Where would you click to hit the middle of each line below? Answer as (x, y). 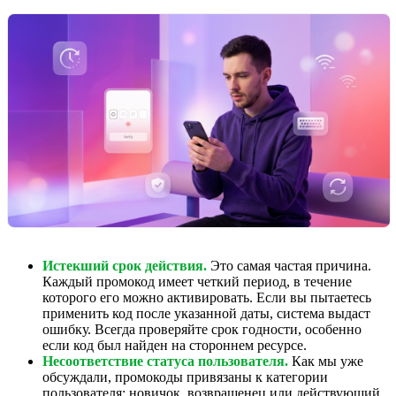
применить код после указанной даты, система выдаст (206, 313)
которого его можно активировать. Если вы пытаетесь (207, 297)
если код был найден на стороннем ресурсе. (175, 345)
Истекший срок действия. (125, 265)
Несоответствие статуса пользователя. (165, 361)
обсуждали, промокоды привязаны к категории (185, 377)
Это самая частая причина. (289, 265)
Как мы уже (326, 361)
